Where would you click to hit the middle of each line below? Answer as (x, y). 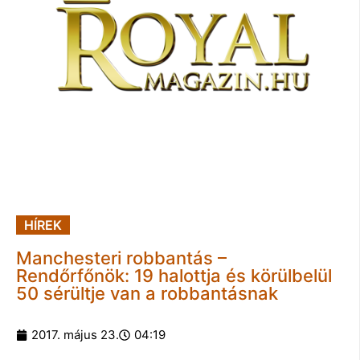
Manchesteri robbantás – (121, 258)
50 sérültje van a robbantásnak (147, 293)
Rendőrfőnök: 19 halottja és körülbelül (174, 275)
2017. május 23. (75, 334)
